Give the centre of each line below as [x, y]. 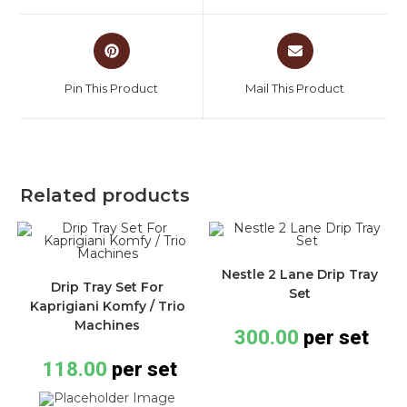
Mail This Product [295, 89]
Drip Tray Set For [108, 288]
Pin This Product [112, 89]
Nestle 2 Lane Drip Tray [299, 275]
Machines [108, 326]
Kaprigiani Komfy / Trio [107, 307]
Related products [105, 196]
